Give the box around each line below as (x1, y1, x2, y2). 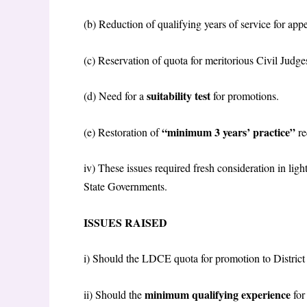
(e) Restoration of (84, 124, 162, 139)
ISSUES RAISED (84, 214, 171, 230)
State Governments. (84, 179, 171, 194)
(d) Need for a (84, 88, 147, 103)
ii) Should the (84, 287, 145, 302)
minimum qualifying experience (145, 286, 293, 303)
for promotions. (213, 88, 279, 103)
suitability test (147, 88, 213, 104)
